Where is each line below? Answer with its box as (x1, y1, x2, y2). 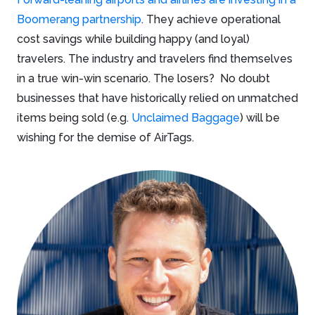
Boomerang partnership (17, 12, 141, 26)
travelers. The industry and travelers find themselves (17, 51, 292, 65)
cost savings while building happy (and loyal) (17, 32, 250, 46)
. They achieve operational (141, 12, 281, 26)
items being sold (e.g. (17, 110, 131, 124)
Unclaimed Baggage (131, 110, 240, 124)
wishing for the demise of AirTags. (17, 130, 194, 144)
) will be (240, 110, 280, 124)
